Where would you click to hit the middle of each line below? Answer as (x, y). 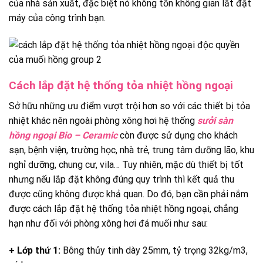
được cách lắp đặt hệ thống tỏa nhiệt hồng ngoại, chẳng (124, 208)
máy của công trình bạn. (57, 18)
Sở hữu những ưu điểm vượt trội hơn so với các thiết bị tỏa (129, 106)
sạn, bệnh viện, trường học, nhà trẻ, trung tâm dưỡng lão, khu (131, 150)
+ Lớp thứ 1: (35, 250)
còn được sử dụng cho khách (178, 135)
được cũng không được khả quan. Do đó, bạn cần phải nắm (129, 194)
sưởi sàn (215, 120)
